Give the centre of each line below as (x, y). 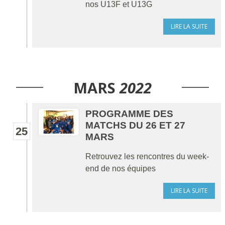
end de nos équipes (121, 168)
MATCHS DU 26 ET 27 (135, 125)
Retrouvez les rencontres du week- (147, 156)
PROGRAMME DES (129, 114)
